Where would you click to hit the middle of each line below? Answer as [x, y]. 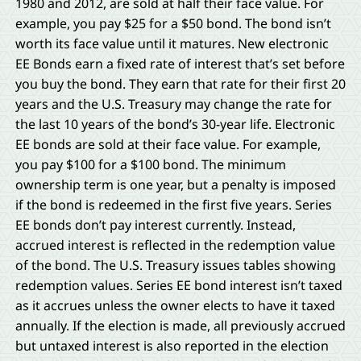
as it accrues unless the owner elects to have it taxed [175, 306]
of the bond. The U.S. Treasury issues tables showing [175, 266]
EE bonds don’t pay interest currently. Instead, [155, 225]
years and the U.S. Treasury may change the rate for [173, 104]
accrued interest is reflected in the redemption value [175, 245]
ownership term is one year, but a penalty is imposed [175, 185]
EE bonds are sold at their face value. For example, [168, 145]
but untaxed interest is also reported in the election [172, 346]
